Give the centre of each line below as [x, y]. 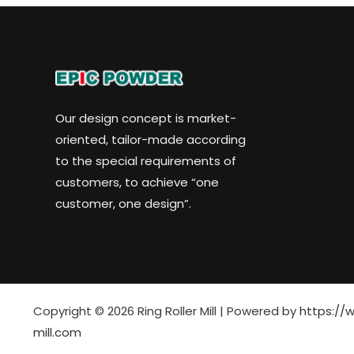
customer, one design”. [123, 203]
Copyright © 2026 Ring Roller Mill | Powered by [166, 311]
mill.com [57, 332]
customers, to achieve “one [137, 182]
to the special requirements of [146, 160]
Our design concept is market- [146, 118]
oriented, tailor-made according [151, 139]
